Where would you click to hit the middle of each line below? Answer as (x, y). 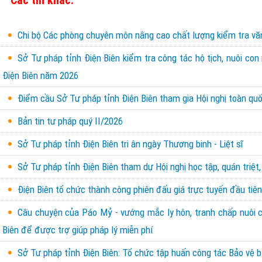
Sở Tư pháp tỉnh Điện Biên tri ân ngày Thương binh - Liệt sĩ (130, 144)
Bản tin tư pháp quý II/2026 (70, 121)
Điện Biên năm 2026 (40, 75)
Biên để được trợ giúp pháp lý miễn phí (77, 230)
